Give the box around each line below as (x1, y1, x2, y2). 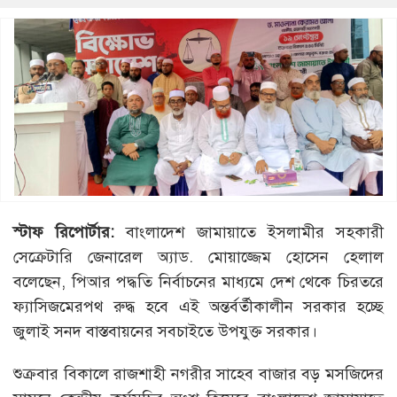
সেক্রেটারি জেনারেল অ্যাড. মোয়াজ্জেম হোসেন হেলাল (13, 246, 384, 267)
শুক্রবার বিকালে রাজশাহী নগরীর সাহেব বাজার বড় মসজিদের (13, 363, 384, 384)
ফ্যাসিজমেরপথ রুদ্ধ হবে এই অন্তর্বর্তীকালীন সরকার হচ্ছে (13, 296, 384, 316)
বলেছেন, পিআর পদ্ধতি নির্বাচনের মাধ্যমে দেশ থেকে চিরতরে (13, 271, 384, 292)
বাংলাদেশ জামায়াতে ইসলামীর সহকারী (114, 222, 385, 242)
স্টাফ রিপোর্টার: (13, 222, 115, 242)
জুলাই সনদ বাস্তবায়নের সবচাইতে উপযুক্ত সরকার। (13, 321, 317, 341)
